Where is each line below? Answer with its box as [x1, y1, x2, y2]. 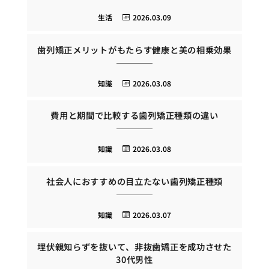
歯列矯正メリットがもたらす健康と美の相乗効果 [37, 43, 232, 56]
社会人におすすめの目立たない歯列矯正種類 [46, 174, 223, 187]
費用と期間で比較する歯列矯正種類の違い [50, 109, 219, 122]
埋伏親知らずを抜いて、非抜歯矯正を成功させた [37, 240, 232, 253]
